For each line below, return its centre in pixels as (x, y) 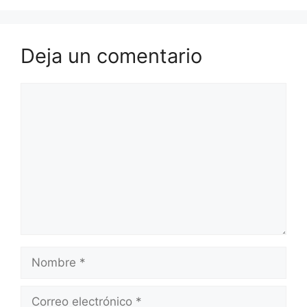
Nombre (42, 254)
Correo (38, 293)
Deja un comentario (111, 56)
